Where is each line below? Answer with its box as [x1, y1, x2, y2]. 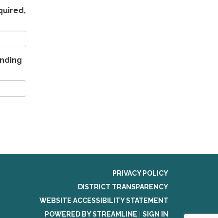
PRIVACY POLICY [112, 169, 168, 177]
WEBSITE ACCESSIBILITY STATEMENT [39, 196, 168, 204]
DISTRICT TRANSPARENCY [78, 182, 168, 191]
